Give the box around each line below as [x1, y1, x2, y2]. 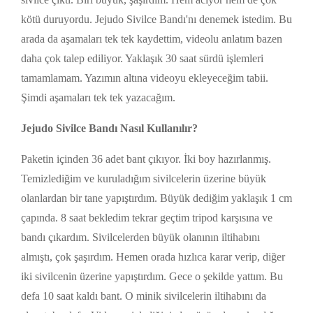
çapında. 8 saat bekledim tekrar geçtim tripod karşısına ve [21, 212, 272, 224]
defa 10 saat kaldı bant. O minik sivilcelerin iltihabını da [21, 290, 266, 303]
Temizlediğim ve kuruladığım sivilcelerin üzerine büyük [21, 173, 266, 185]
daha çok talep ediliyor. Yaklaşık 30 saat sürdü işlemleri [21, 52, 263, 65]
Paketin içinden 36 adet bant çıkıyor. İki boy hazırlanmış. [21, 153, 271, 166]
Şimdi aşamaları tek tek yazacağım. [21, 92, 175, 104]
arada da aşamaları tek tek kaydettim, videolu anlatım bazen [21, 33, 282, 45]
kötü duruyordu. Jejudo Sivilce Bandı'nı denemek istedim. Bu [21, 13, 292, 26]
